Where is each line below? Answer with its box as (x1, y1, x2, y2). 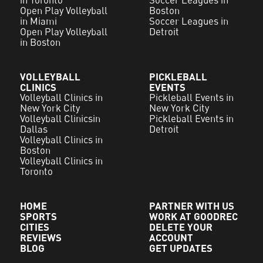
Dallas (20, 123, 48, 136)
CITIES (20, 221, 50, 233)
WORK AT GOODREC (149, 210, 238, 222)
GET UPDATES (149, 242, 213, 254)
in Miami (20, 15, 58, 28)
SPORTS (20, 210, 58, 222)
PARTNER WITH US (149, 200, 234, 212)
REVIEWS (20, 231, 62, 244)
